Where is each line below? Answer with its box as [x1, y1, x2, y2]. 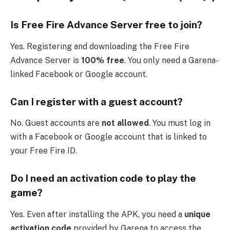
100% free [81, 55, 124, 65]
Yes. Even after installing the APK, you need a [10, 209, 184, 219]
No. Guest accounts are [10, 118, 102, 128]
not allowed [102, 118, 149, 128]
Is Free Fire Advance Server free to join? [10, 19, 202, 31]
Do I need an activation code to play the [10, 172, 196, 184]
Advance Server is [10, 55, 81, 65]
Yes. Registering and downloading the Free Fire [10, 41, 189, 51]
